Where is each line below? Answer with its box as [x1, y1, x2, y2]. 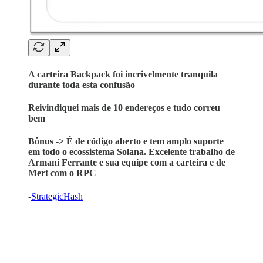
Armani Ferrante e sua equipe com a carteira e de [28, 157, 225, 168]
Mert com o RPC [28, 168, 96, 178]
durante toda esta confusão [28, 79, 135, 90]
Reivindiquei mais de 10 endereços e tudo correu [28, 102, 220, 113]
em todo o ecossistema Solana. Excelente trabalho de [28, 147, 235, 157]
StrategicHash [31, 191, 83, 201]
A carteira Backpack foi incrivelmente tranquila [28, 69, 218, 79]
